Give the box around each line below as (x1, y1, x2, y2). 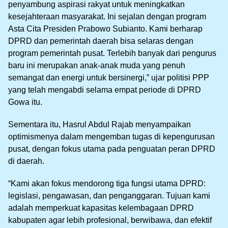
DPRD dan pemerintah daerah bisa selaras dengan (8, 36, 193, 45)
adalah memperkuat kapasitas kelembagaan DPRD (8, 203, 194, 212)
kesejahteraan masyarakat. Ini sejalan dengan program (8, 12, 206, 21)
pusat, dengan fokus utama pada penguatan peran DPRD (8, 144, 215, 153)
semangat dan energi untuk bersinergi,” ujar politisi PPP (8, 73, 209, 82)
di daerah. (8, 156, 44, 165)
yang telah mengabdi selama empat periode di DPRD (8, 85, 201, 94)
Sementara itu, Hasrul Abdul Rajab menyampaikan (8, 120, 191, 129)
